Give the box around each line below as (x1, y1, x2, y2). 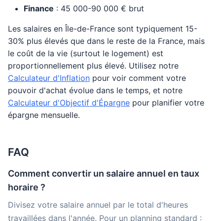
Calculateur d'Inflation (8, 73, 90, 83)
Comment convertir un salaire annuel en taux (8, 168, 199, 179)
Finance (24, 3, 54, 13)
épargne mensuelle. (8, 110, 80, 120)
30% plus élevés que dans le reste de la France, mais (8, 36, 205, 46)
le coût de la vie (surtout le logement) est (8, 48, 163, 58)
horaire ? (8, 182, 45, 192)
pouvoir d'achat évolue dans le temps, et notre (8, 85, 183, 95)
